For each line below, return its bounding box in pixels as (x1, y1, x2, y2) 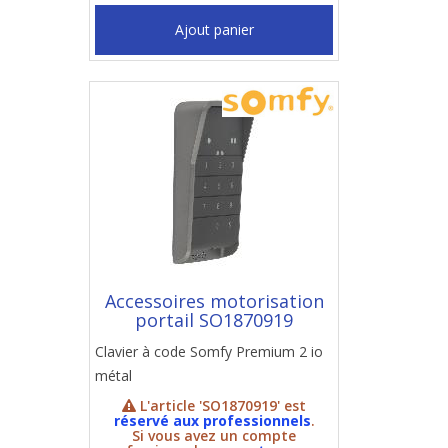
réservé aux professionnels (113, 411, 311, 430)
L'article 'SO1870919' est (136, 396, 306, 415)
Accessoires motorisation (104, 289, 324, 313)
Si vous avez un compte (132, 426, 296, 445)
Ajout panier (174, 20, 254, 39)
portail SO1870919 (135, 308, 293, 332)
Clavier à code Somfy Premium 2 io (95, 342, 323, 361)
